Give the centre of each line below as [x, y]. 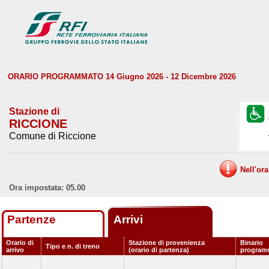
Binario [252, 243]
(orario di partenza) [159, 250]
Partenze [32, 219]
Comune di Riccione [53, 136]
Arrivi [130, 219]
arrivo [15, 250]
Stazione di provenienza [167, 243]
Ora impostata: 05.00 [47, 188]
